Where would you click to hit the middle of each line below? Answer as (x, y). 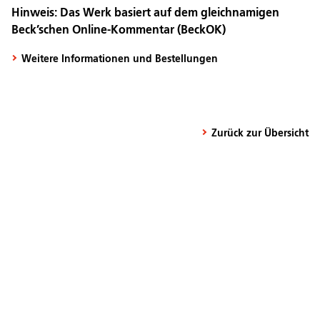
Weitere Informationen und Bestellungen (120, 59)
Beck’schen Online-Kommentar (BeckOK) (119, 30)
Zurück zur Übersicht (260, 133)
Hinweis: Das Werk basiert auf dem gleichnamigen (145, 13)
